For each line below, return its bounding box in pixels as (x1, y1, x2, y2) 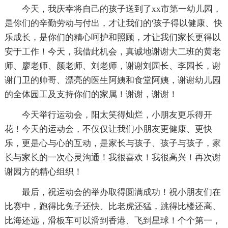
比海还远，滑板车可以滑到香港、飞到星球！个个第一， (4, 215, 221, 225)
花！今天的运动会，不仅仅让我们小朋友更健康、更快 (4, 124, 212, 134)
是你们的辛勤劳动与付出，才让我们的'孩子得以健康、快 (4, 18, 222, 28)
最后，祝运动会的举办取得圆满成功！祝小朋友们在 (21, 187, 221, 197)
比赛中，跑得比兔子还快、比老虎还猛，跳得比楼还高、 (4, 201, 221, 211)
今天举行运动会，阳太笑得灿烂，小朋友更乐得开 (21, 109, 212, 120)
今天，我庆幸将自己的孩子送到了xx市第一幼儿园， (21, 4, 221, 14)
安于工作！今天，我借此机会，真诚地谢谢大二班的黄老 (4, 46, 221, 56)
